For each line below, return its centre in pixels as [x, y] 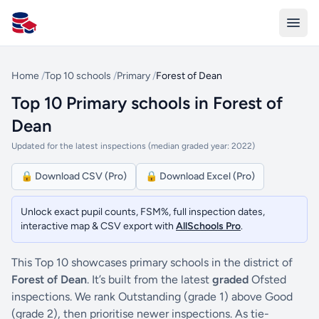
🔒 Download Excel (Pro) [200, 176]
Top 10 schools [78, 76]
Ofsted [267, 279]
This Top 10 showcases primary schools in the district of [152, 262]
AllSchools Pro [208, 226]
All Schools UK [48, 30]
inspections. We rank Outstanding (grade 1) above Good [152, 297]
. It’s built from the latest [150, 279]
